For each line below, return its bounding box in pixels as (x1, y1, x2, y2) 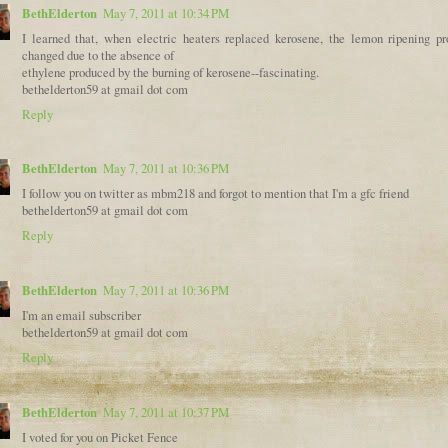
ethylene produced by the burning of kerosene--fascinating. (22, 63, 319, 81)
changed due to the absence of (22, 46, 174, 64)
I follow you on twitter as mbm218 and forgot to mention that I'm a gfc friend (22, 185, 409, 203)
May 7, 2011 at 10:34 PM (103, 4, 229, 22)
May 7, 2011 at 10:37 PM (103, 403, 229, 421)
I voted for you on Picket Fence (22, 428, 178, 446)
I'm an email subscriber (22, 307, 141, 325)
